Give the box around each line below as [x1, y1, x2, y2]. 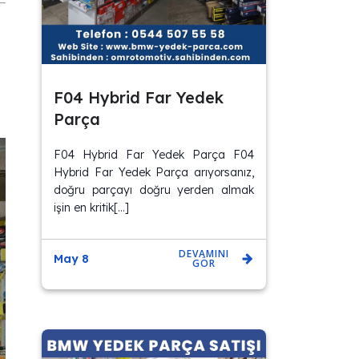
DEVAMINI [178, 247, 229, 261]
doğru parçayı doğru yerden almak [54, 183, 254, 198]
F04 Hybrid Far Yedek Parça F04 [54, 147, 254, 163]
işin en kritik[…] [54, 200, 130, 216]
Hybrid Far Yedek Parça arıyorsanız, [54, 165, 254, 180]
